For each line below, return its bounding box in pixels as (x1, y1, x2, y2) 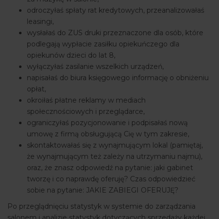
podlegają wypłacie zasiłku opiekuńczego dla (27, 40, 179, 49)
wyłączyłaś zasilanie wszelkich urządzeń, (27, 62, 164, 71)
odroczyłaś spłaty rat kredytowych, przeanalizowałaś (27, 6, 204, 15)
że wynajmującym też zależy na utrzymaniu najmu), (27, 152, 202, 161)
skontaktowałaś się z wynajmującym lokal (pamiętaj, (27, 141, 203, 150)
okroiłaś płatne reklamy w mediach (27, 96, 146, 105)
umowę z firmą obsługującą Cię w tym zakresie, (27, 130, 189, 139)
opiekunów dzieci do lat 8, (27, 51, 115, 60)
